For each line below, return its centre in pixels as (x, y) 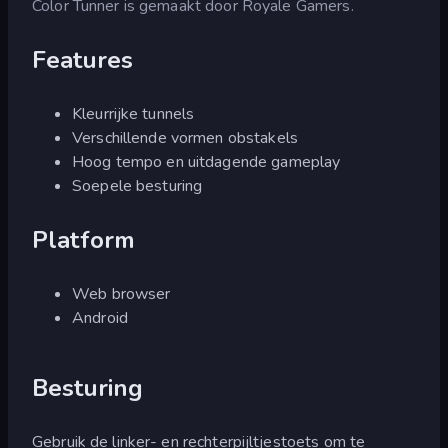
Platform (84, 239)
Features (83, 59)
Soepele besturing (137, 185)
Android (100, 317)
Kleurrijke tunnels (133, 113)
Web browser (121, 293)
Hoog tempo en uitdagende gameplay (206, 161)
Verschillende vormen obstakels (185, 137)
